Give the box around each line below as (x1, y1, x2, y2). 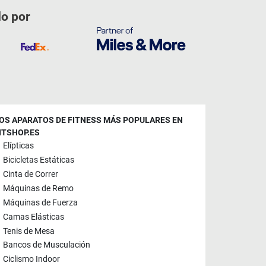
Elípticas (3, 141, 34, 151)
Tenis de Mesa (3, 226, 55, 236)
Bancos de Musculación (3, 240, 90, 251)
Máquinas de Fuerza (3, 198, 78, 208)
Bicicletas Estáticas (3, 155, 74, 166)
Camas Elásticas (3, 211, 64, 222)
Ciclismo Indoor (3, 254, 60, 265)
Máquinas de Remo (3, 183, 74, 194)
